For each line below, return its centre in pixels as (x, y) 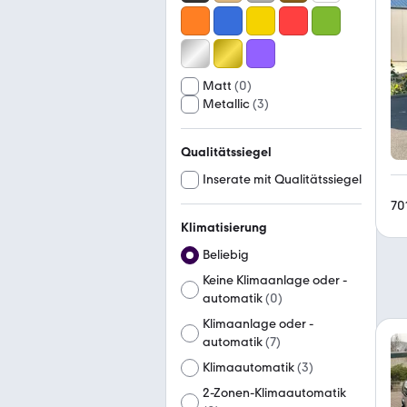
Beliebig (226, 255)
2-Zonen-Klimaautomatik (275, 393)
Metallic (226, 104)
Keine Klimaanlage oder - (275, 280)
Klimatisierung (224, 228)
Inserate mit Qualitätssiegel (282, 179)
